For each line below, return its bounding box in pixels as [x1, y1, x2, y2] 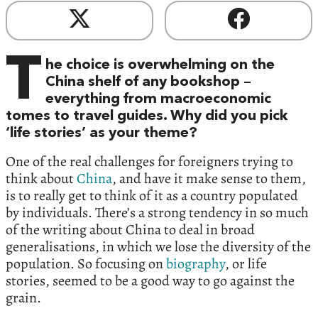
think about [6, 169, 77, 189]
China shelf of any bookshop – [45, 75, 251, 90]
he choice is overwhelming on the [45, 58, 275, 73]
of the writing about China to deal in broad [6, 220, 255, 240]
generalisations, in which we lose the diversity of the [6, 237, 311, 257]
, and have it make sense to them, [112, 169, 306, 189]
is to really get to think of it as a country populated [6, 186, 298, 206]
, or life [225, 254, 267, 274]
